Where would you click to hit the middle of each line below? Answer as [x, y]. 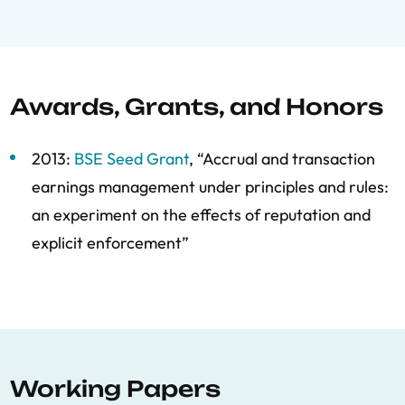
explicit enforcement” [110, 243]
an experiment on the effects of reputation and [201, 215]
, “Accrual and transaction [282, 159]
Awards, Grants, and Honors [197, 107]
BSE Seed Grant [132, 159]
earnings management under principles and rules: [210, 187]
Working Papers [115, 389]
